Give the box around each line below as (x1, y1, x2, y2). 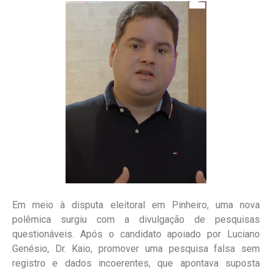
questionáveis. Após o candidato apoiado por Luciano (12, 228, 260, 240)
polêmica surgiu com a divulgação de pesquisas (12, 213, 260, 225)
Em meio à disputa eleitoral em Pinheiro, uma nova (12, 199, 260, 211)
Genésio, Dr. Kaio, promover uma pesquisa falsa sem (12, 242, 260, 254)
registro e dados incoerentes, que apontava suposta (12, 257, 260, 269)
